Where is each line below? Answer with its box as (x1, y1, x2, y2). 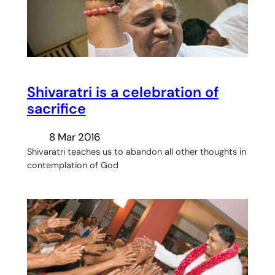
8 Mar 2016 (48, 130, 101, 144)
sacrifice (26, 99, 86, 118)
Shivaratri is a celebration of (26, 83, 219, 102)
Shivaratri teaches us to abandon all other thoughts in (26, 146, 246, 158)
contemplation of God (26, 160, 118, 171)
